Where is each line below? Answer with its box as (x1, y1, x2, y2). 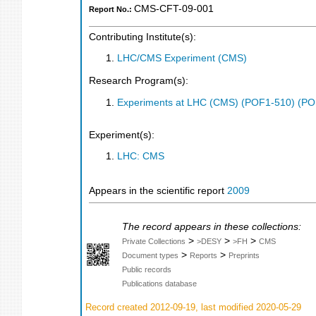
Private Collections (122, 236, 186, 245)
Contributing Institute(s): (89, 31, 196, 42)
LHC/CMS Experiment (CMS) (117, 53, 247, 64)
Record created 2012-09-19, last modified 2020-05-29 (83, 302, 301, 313)
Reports (190, 250, 217, 260)
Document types (122, 250, 178, 260)
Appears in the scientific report (89, 185, 227, 196)
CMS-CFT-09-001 (134, 4, 214, 15)
